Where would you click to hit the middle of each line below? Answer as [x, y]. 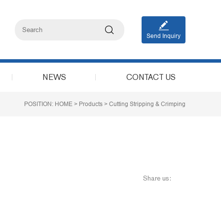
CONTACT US [151, 77]
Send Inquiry [164, 36]
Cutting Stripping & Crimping [147, 104]
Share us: [157, 178]
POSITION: [39, 104]
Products [91, 104]
